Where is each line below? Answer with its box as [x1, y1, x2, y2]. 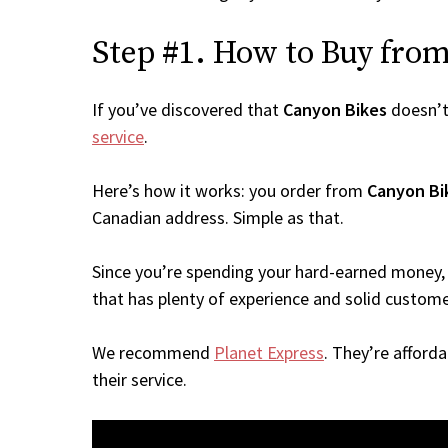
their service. [92, 368, 187, 391]
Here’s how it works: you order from [92, 179, 367, 202]
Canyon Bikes [283, 98, 387, 121]
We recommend [92, 341, 214, 364]
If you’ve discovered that [92, 98, 283, 121]
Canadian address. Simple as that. [92, 206, 344, 229]
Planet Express [214, 341, 324, 364]
